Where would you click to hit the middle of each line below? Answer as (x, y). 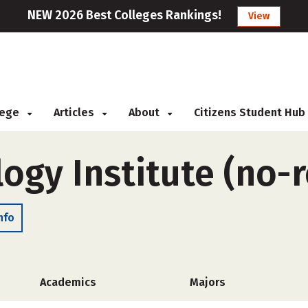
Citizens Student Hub (250, 112)
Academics (68, 282)
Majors (208, 282)
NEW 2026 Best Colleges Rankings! (124, 15)
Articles (75, 112)
